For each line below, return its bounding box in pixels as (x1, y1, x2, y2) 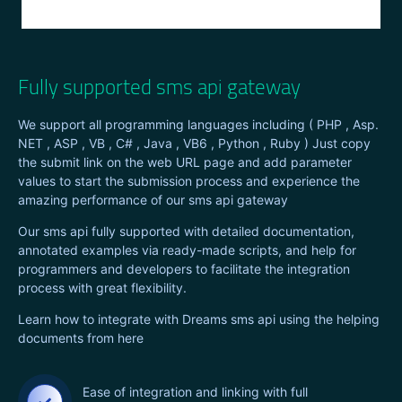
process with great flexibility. (18, 279, 187, 295)
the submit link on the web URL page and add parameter (18, 153, 352, 170)
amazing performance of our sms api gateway (18, 191, 288, 207)
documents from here (18, 329, 144, 345)
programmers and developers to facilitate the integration (18, 260, 350, 276)
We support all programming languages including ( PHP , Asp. (18, 116, 379, 132)
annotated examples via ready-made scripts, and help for (18, 241, 356, 258)
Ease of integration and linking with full (83, 383, 308, 399)
